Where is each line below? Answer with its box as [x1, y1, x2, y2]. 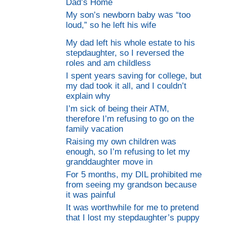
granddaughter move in [66, 157, 153, 167]
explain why [66, 91, 110, 101]
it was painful [66, 190, 116, 200]
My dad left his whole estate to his [66, 37, 195, 48]
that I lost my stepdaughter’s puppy [66, 212, 200, 222]
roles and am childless [66, 58, 151, 68]
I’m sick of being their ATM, [66, 103, 169, 113]
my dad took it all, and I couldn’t [66, 81, 186, 91]
